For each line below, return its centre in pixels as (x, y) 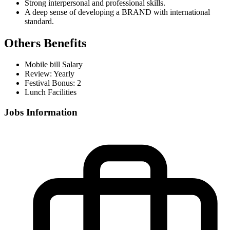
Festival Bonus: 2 (53, 83)
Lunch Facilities (51, 92)
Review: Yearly (50, 74)
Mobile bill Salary (54, 65)
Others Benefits (45, 43)
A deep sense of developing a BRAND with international (117, 12)
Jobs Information (41, 112)
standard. (39, 21)
